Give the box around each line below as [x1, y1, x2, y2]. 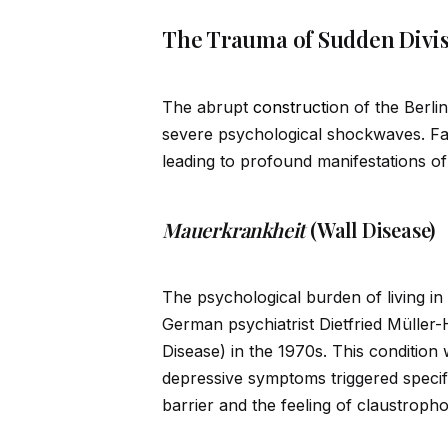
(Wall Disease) [305, 216, 436, 244]
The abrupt [162, 97, 253, 118]
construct [253, 97, 326, 118]
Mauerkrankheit [162, 216, 306, 244]
